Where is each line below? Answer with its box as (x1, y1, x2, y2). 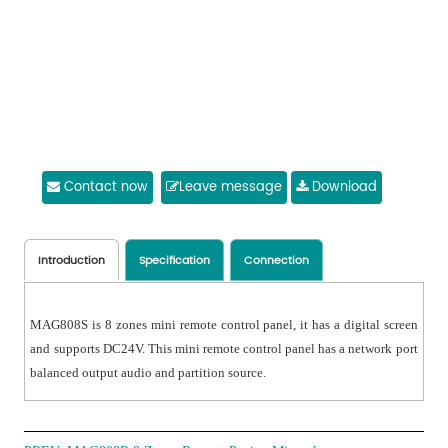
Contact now (59, 177, 148, 199)
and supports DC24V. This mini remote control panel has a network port (30, 341, 418, 357)
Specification (139, 252, 211, 271)
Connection (244, 252, 310, 271)
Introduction (38, 252, 106, 271)
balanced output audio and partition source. (30, 365, 267, 381)
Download (307, 177, 377, 199)
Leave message (178, 177, 282, 199)
